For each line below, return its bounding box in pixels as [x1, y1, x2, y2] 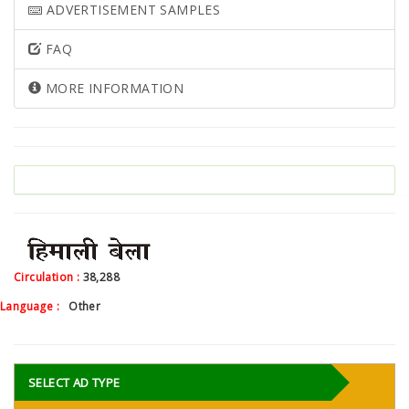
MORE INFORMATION [41, 79, 184, 97]
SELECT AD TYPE [28, 373, 121, 391]
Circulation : [14, 268, 83, 285]
